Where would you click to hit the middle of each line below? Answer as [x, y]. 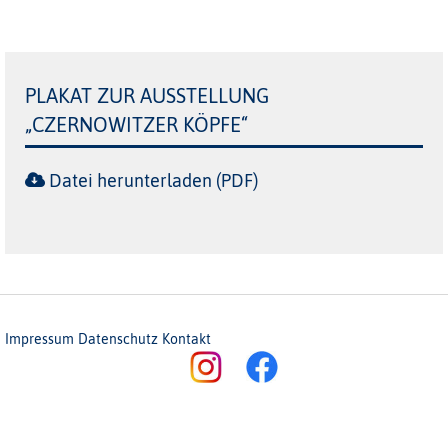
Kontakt [186, 338]
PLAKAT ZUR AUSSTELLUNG [147, 95]
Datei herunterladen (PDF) [153, 180]
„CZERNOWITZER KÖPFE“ [136, 124]
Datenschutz [118, 338]
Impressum [39, 338]
